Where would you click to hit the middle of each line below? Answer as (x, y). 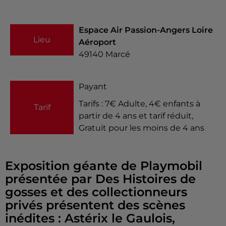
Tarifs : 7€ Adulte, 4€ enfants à (139, 103)
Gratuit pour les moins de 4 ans (142, 128)
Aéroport (97, 42)
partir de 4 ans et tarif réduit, (136, 116)
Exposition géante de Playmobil (104, 165)
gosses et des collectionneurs (96, 192)
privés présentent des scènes (95, 205)
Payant (93, 86)
